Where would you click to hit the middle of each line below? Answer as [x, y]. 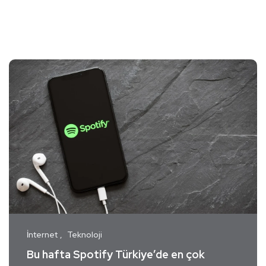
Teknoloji [85, 235]
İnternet [42, 235]
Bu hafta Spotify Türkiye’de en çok [116, 255]
